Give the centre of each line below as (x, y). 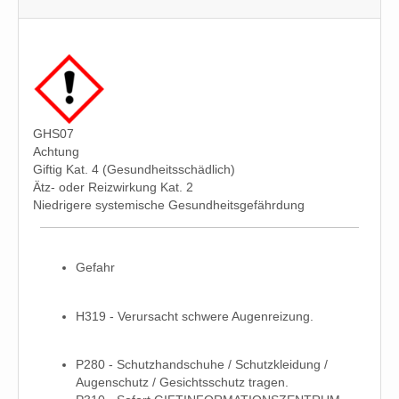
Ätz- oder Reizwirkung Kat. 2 (113, 187)
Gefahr (95, 268)
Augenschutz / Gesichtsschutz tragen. (182, 383)
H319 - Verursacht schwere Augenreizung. (195, 316)
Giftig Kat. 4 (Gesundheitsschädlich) (134, 169)
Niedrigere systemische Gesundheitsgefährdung (169, 204)
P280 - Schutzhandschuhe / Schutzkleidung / (202, 365)
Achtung (56, 151)
